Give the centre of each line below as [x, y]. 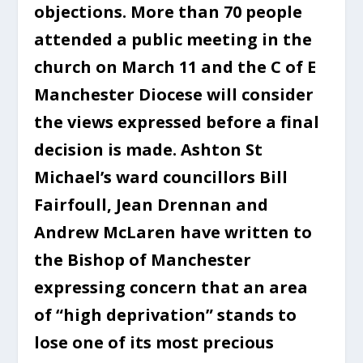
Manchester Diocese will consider [174, 94]
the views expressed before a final [177, 122]
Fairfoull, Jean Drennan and [152, 204]
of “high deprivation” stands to [166, 314]
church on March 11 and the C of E [175, 66]
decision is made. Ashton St [149, 149]
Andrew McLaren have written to [173, 232]
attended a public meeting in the [173, 39]
